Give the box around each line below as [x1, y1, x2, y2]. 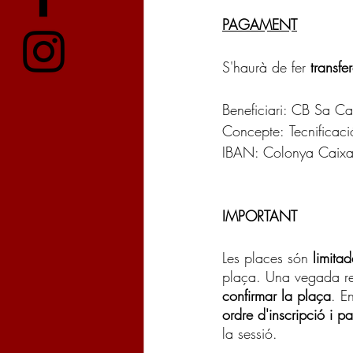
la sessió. [222, 324, 277, 344]
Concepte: [222, 121, 284, 141]
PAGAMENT [222, 15, 297, 35]
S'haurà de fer [222, 58, 310, 77]
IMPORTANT [222, 206, 297, 226]
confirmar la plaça [222, 286, 331, 306]
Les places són [222, 248, 313, 268]
